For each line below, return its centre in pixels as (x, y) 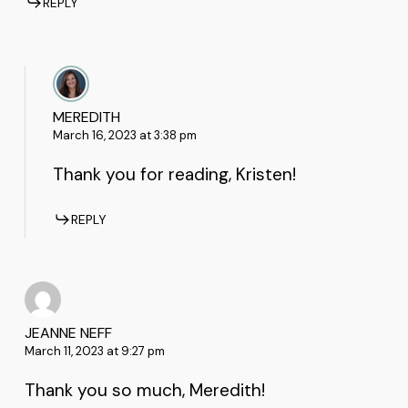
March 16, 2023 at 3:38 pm (124, 135)
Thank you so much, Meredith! (144, 391)
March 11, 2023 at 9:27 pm (94, 352)
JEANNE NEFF (68, 333)
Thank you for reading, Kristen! (174, 174)
